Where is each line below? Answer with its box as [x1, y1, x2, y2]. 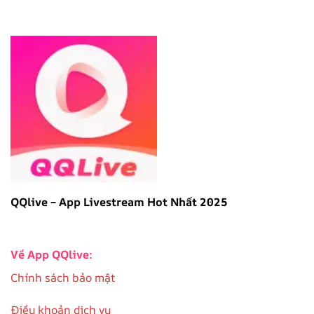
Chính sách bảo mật [11, 270, 115, 286]
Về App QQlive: [11, 247, 93, 263]
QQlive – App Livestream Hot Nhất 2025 [11, 193, 228, 210]
